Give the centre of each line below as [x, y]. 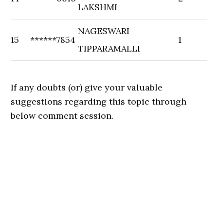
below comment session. [62, 116]
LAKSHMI [98, 7]
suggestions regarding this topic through [99, 101]
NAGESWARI [104, 31]
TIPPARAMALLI [109, 48]
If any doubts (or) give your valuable [87, 87]
